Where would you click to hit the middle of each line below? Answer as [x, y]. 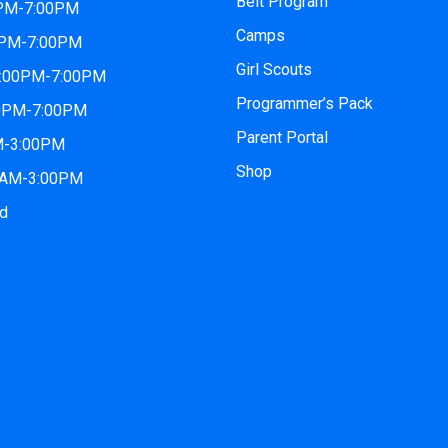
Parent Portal [282, 137]
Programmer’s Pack [304, 103]
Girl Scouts [274, 69]
